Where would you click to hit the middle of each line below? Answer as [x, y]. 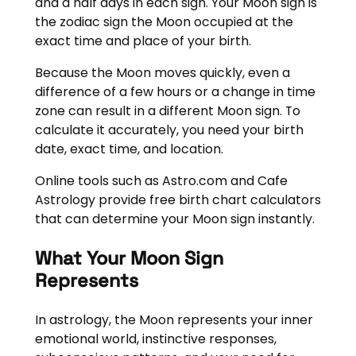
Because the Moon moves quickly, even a [162, 73]
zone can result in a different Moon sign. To [167, 111]
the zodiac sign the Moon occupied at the [164, 22]
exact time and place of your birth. [143, 41]
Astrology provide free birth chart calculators [178, 199]
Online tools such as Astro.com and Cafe [161, 180]
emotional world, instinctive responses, [155, 339]
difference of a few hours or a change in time [175, 92]
